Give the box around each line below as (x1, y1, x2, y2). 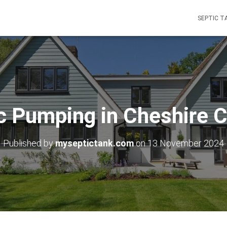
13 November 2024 (147, 138, 224, 148)
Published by (3, 138, 55, 148)
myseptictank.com (55, 138, 134, 148)
